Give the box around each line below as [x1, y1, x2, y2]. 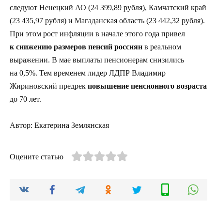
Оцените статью [10, 153, 63, 161]
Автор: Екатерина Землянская [10, 121, 109, 130]
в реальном [142, 43, 181, 51]
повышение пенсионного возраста [88, 82, 207, 91]
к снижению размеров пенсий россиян [10, 43, 142, 51]
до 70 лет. [10, 95, 41, 104]
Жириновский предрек [10, 82, 88, 91]
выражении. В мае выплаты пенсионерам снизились [10, 56, 184, 64]
